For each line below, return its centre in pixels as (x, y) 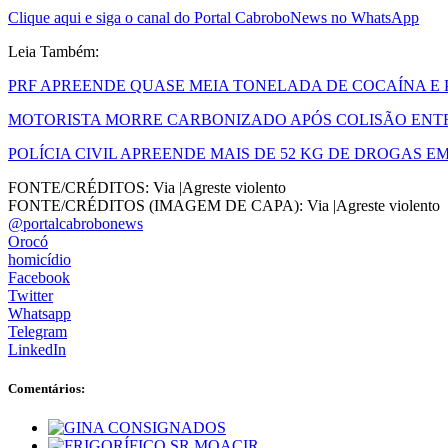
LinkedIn (37, 349)
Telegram (37, 331)
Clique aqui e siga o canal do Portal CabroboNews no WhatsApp (213, 17)
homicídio (39, 259)
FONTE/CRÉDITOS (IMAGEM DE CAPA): (155, 205)
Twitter (30, 295)
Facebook (39, 277)
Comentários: (46, 388)
